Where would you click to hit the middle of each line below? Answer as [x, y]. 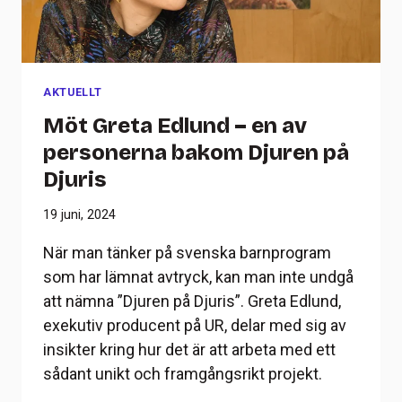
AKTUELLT [73, 92]
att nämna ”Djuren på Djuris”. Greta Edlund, [192, 301]
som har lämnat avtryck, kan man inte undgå [198, 276]
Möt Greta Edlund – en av [175, 125]
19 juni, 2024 [79, 214]
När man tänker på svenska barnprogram [187, 252]
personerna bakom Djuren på [196, 152]
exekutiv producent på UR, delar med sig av [195, 325]
